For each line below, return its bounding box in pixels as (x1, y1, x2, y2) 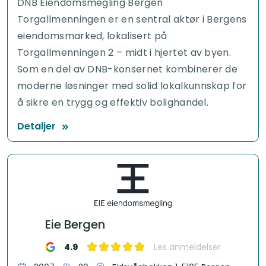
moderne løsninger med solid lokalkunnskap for (17, 79, 247, 93)
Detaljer (17, 119, 56, 134)
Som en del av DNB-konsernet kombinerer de (17, 62, 238, 77)
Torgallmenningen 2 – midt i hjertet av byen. (17, 46, 232, 60)
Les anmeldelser (154, 240, 221, 253)
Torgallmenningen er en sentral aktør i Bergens (17, 12, 247, 27)
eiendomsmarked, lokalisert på (17, 29, 167, 43)
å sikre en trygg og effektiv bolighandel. (17, 96, 209, 110)
